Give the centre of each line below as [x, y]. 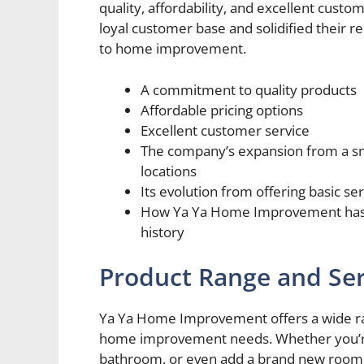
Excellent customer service [225, 130]
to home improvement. [173, 49]
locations [169, 171]
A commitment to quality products [249, 89]
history [162, 232]
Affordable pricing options [222, 110]
